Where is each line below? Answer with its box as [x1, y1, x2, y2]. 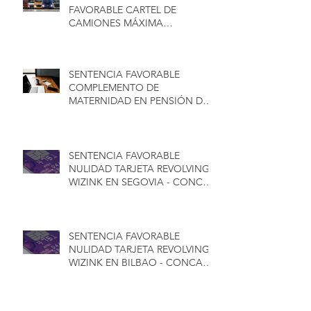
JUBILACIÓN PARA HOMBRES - [69, 107, 210, 120]
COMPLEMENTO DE [69, 81, 159, 94]
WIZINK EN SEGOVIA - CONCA [69, 175, 210, 188]
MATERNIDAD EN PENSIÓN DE [69, 94, 208, 107]
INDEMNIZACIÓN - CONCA [69, 29, 194, 42]
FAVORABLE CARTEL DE [69, 3, 176, 16]
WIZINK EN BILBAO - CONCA [69, 255, 203, 269]
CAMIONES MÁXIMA [69, 16, 163, 29]
